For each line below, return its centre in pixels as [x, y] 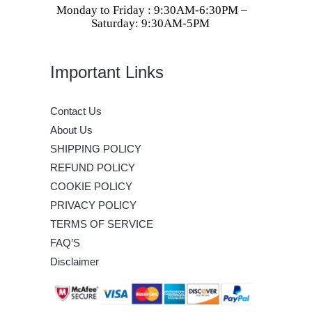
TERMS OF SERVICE [102, 224]
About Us [71, 130]
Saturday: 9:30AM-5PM [151, 23]
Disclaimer [75, 261]
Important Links [107, 72]
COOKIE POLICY [91, 186]
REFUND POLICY [93, 167]
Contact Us [76, 111]
